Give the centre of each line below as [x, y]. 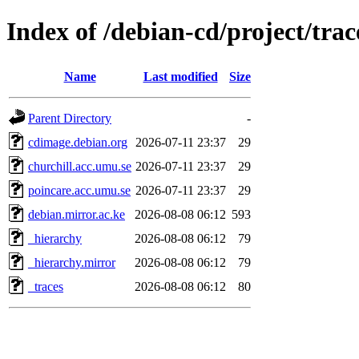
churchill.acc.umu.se [80, 166]
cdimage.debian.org [78, 142]
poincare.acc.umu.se [79, 190]
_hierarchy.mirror [72, 262]
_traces [46, 286]
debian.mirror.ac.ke [77, 214]
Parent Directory [70, 118]
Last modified [180, 76]
